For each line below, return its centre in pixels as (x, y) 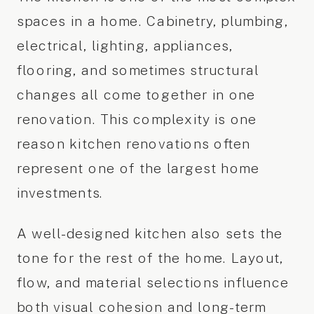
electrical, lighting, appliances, (124, 46)
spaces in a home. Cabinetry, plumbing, (152, 21)
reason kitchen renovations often (134, 144)
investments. (60, 193)
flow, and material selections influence (153, 282)
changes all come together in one (136, 95)
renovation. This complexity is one (137, 120)
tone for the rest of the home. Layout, (150, 258)
